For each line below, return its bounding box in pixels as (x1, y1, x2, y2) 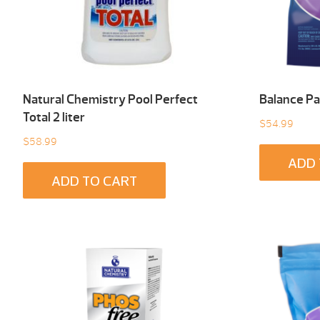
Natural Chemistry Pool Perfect (23, 91, 198, 108)
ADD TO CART (51, 175, 137, 190)
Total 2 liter (23, 109, 85, 126)
